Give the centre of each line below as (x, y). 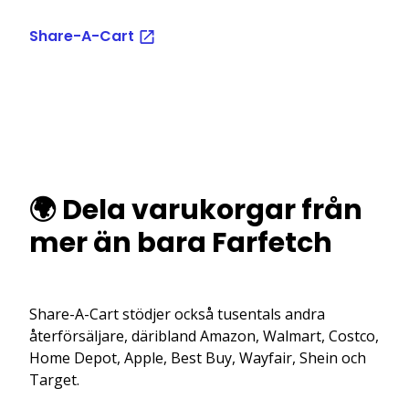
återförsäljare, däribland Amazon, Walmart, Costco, (204, 336)
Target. (54, 379)
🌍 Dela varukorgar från (196, 210)
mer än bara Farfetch (181, 242)
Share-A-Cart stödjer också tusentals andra (177, 314)
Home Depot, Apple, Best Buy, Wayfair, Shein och (198, 357)
